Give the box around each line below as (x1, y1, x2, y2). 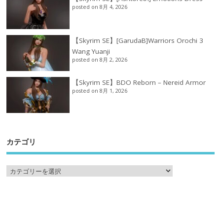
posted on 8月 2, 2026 (72, 56, 128, 64)
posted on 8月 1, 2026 (72, 87, 128, 95)
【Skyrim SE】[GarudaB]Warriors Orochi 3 (72, 36, 204, 45)
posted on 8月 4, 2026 (72, 3, 128, 11)
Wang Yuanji (72, 47, 110, 56)
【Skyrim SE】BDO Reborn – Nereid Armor (72, 78, 206, 87)
